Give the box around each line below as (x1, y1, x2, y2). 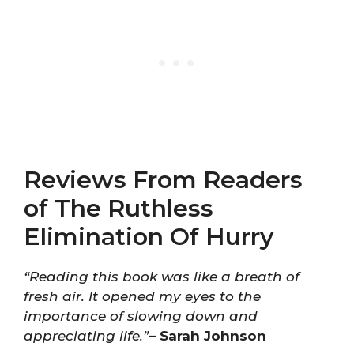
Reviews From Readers (24, 164, 303, 194)
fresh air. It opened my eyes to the (24, 288, 261, 304)
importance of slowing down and (24, 307, 258, 324)
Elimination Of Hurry (24, 221, 273, 251)
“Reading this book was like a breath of (24, 268, 299, 284)
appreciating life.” (24, 327, 149, 344)
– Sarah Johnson (149, 327, 266, 344)
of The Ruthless (24, 193, 213, 223)
